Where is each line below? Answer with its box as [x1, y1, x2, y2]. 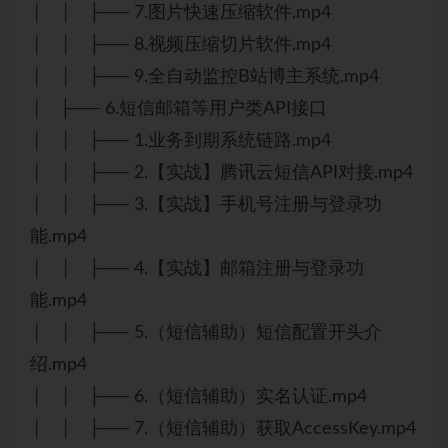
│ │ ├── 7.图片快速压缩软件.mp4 [30, 3, 331, 22]
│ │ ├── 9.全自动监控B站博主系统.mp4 [30, 67, 379, 86]
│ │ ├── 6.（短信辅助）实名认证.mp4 [30, 387, 367, 406]
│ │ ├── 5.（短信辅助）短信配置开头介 [30, 323, 382, 342]
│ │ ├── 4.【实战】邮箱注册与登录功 [30, 259, 364, 278]
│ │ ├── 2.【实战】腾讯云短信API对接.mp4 [30, 163, 413, 182]
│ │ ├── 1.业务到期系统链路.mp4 [30, 131, 331, 150]
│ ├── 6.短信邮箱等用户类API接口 [30, 99, 327, 118]
